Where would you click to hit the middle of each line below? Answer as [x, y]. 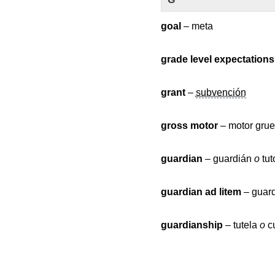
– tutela [241, 225]
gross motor [189, 126]
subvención [221, 92]
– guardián [228, 159]
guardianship [192, 225]
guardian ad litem [201, 192]
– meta [197, 26]
